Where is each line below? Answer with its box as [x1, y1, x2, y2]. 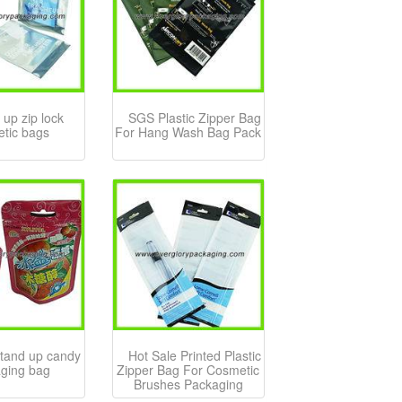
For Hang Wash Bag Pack [115, 123, 262, 142]
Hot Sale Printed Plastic [128, 346, 262, 365]
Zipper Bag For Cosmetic [117, 361, 260, 380]
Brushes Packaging [133, 375, 243, 394]
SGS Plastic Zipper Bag [128, 109, 262, 127]
